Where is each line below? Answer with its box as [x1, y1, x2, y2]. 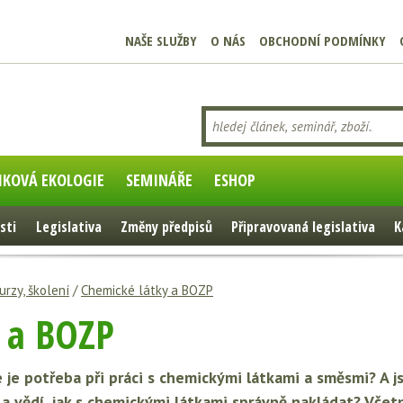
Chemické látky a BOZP [81, 282, 213, 299]
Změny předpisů [120, 217, 212, 237]
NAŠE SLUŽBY [125, 31, 197, 49]
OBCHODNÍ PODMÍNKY [259, 31, 386, 49]
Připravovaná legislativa [231, 217, 376, 237]
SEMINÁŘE [126, 169, 193, 191]
